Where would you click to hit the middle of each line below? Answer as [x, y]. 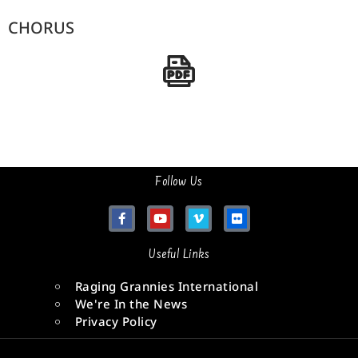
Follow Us [179, 183]
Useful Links [179, 255]
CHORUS [41, 28]
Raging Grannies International [166, 286]
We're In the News [131, 304]
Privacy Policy [116, 322]
